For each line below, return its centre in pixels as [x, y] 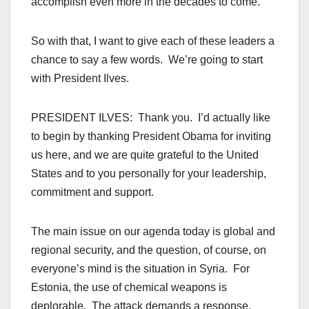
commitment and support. [92, 192]
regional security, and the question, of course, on [149, 250]
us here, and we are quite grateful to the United [145, 155]
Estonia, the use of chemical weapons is [129, 288]
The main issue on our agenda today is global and [153, 232]
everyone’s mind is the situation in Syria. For [140, 269]
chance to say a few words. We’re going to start [147, 60]
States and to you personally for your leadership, [149, 174]
